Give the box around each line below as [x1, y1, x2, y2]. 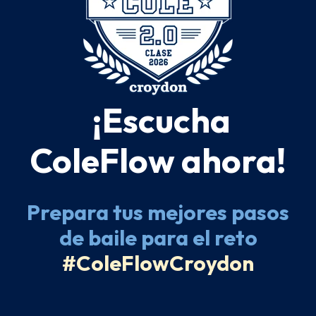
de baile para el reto [59, 224, 257, 251]
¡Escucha [85, 99, 231, 141]
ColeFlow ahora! [30, 139, 286, 181]
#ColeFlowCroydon [62, 250, 254, 276]
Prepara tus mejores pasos [27, 199, 289, 226]
